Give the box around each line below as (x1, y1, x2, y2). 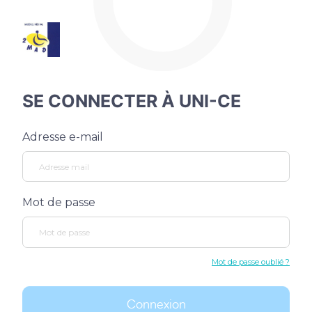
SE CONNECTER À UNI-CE (22, 91, 241, 111)
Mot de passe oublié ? (212, 256, 290, 267)
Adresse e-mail (22, 130, 103, 143)
